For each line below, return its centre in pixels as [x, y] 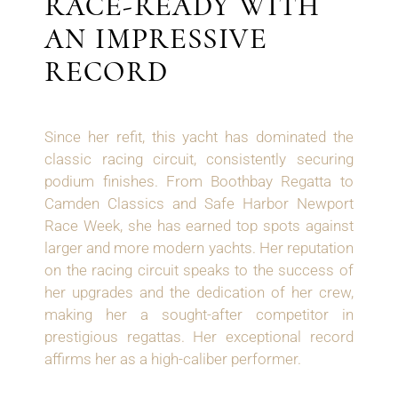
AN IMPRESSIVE [156, 39]
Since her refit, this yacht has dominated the [199, 137]
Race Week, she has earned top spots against [199, 226]
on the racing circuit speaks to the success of [199, 271]
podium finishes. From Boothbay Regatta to [199, 182]
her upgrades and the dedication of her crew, [199, 293]
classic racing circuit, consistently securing [199, 159]
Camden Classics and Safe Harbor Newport [199, 204]
